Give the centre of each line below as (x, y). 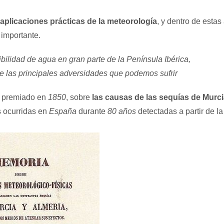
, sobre (78, 97)
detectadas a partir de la (179, 111)
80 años (122, 111)
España (62, 111)
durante (92, 111)
